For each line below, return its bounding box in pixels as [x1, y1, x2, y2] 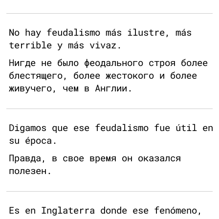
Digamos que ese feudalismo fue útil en [9, 121, 213, 134]
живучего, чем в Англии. [9, 82, 132, 94]
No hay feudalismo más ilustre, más [9, 26, 192, 39]
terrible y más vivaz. [9, 39, 122, 51]
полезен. [9, 164, 52, 177]
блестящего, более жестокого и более [9, 69, 197, 82]
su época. [9, 134, 57, 147]
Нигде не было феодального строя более [9, 56, 208, 69]
